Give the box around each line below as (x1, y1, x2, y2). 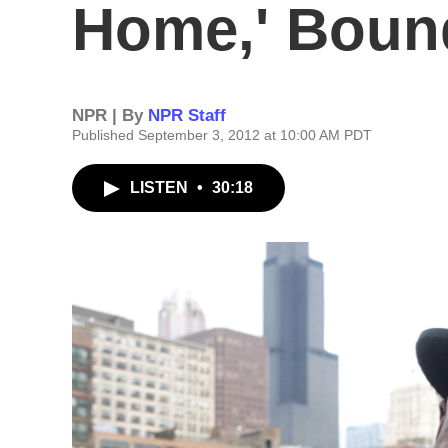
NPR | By (72, 106, 148, 125)
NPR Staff (148, 106, 226, 125)
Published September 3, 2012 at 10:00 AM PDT (72, 127, 372, 143)
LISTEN (130, 179, 192, 196)
